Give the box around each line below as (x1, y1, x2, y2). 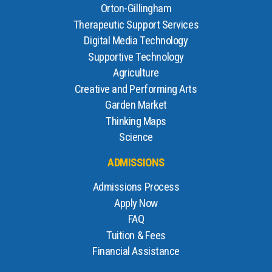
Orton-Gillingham (100, 2, 172, 16)
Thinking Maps (105, 114, 167, 128)
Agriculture (113, 66, 159, 80)
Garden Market (104, 98, 168, 112)
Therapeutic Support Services (73, 18, 199, 32)
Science (119, 131, 153, 144)
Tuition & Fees (106, 229, 166, 242)
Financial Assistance (92, 245, 180, 259)
